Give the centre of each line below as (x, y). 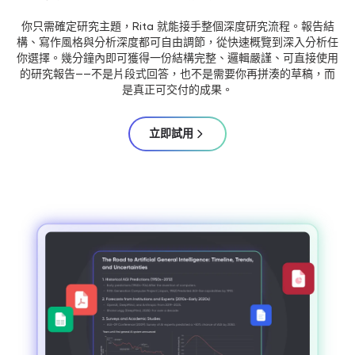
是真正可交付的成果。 (177, 90)
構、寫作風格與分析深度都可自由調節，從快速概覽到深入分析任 (177, 42)
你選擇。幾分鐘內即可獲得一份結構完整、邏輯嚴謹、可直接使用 (177, 58)
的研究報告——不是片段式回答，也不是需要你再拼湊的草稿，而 (177, 74)
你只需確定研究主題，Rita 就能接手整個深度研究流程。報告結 (177, 27)
